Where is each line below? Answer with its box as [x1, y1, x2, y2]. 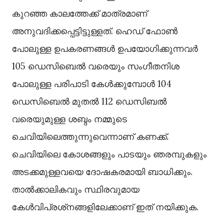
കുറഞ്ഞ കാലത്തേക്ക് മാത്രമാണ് [12, 8, 147, 19]
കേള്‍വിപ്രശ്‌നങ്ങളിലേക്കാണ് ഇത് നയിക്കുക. [12, 201, 198, 213]
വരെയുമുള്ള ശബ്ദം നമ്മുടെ [12, 113, 127, 125]
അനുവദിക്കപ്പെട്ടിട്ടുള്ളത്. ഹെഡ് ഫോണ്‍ [12, 25, 177, 37]
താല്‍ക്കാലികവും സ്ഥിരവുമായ [12, 184, 139, 195]
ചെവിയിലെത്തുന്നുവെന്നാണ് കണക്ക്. [12, 131, 169, 142]
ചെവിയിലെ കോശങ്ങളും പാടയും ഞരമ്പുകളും [12, 149, 207, 160]
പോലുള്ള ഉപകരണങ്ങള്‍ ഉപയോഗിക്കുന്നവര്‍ [12, 43, 198, 54]
